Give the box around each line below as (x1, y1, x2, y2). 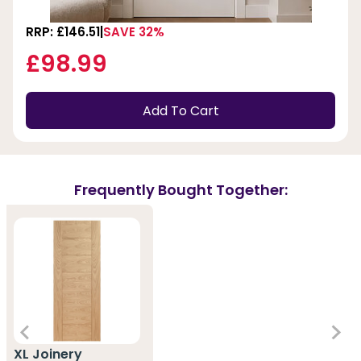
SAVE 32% (103, 23, 164, 41)
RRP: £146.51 (26, 23, 100, 41)
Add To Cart (142, 101, 219, 120)
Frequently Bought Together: (73, 179, 288, 200)
